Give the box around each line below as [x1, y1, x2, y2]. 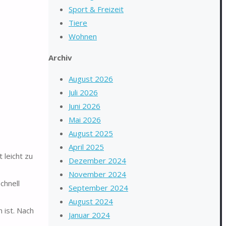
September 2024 [69, 183, 128, 193]
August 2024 [69, 196, 113, 206]
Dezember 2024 [69, 155, 126, 165]
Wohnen [69, 31, 97, 41]
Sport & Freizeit [69, 4, 124, 14]
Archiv [48, 52, 72, 63]
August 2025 [69, 128, 113, 138]
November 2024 [69, 169, 126, 179]
